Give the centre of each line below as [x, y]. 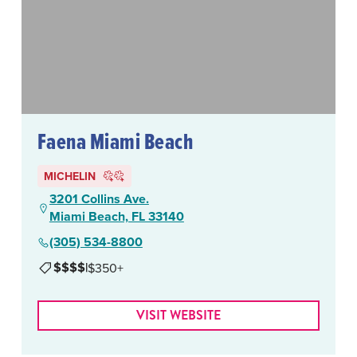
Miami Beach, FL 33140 [116, 217]
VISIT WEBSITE [178, 316]
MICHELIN [69, 177]
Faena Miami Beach [115, 141]
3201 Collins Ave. [99, 199]
